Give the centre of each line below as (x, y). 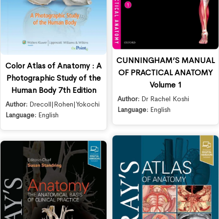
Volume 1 (165, 85)
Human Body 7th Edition (54, 90)
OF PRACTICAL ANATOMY (165, 72)
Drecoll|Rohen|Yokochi (65, 104)
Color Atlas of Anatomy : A (54, 66)
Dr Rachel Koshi (165, 99)
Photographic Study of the (54, 78)
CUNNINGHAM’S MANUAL (165, 60)
